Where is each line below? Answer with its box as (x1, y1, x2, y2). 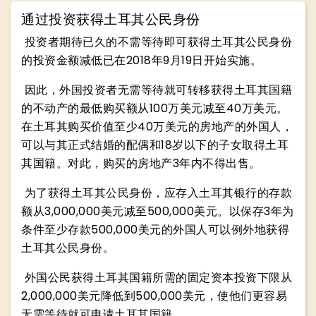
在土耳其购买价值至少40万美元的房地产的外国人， (21, 119, 293, 135)
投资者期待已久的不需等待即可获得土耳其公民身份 (21, 34, 292, 50)
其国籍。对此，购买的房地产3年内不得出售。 (21, 155, 261, 171)
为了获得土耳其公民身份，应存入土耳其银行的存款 (21, 185, 292, 201)
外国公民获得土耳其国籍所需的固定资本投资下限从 (21, 269, 292, 286)
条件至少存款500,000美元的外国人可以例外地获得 (21, 221, 289, 238)
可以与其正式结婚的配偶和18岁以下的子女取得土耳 (21, 137, 288, 153)
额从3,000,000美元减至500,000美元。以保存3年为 (21, 203, 294, 219)
